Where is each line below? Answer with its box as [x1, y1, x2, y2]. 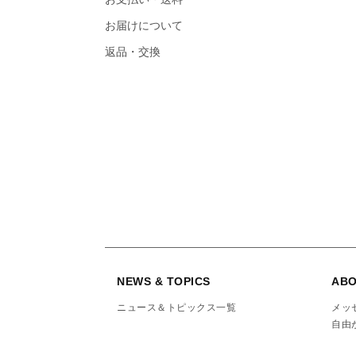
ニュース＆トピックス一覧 [117, 302, 236, 313]
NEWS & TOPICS [117, 275, 211, 288]
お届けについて [105, 19, 183, 32]
